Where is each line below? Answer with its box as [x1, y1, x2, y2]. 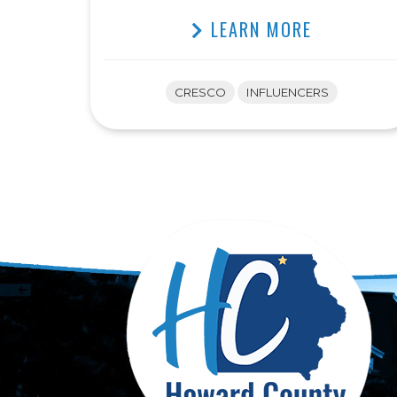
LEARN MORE [204, 16, 312, 43]
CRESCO [174, 85, 226, 99]
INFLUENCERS [245, 85, 329, 99]
